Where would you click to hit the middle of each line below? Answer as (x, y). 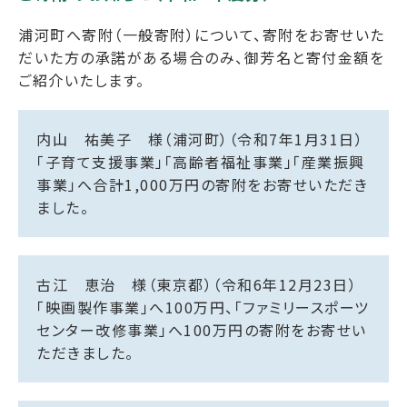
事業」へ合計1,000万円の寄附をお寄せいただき (202, 184)
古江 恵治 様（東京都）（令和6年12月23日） (197, 284)
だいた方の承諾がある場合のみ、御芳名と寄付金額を (201, 57)
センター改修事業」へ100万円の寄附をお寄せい (202, 330)
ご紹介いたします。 (82, 80)
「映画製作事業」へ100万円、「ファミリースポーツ (203, 307)
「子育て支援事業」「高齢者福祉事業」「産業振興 (201, 162)
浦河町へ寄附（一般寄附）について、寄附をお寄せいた (202, 35)
